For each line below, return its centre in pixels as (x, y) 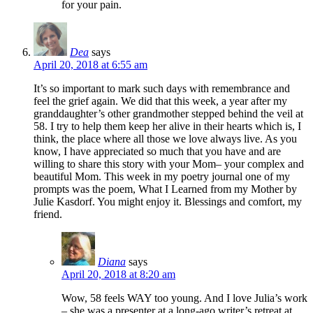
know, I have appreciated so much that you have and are (157, 151)
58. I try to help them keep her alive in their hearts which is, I (167, 126)
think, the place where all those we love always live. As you (165, 138)
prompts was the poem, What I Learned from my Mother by (165, 189)
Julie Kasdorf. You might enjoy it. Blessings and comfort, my (168, 201)
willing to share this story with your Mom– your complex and (169, 163)
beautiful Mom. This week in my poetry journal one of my (162, 176)
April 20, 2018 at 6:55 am (90, 64)
